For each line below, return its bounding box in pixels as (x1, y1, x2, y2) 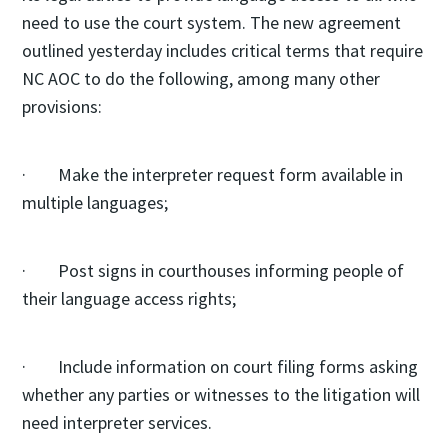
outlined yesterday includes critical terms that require (22, 39, 423, 62)
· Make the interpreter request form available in (22, 163, 403, 186)
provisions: (22, 95, 102, 118)
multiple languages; (22, 191, 168, 214)
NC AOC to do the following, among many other (22, 67, 380, 90)
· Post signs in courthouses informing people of (22, 259, 404, 282)
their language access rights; (22, 287, 236, 310)
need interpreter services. (22, 411, 212, 434)
